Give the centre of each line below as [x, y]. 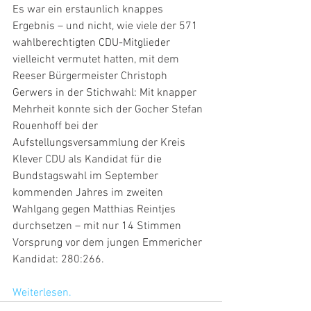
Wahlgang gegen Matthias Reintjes [95, 210]
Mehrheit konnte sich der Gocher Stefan [109, 110]
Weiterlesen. [42, 293]
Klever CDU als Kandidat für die [89, 160]
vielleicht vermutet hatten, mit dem [97, 60]
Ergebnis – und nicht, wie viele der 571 [107, 26]
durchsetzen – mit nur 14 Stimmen [98, 226]
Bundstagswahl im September [87, 176]
